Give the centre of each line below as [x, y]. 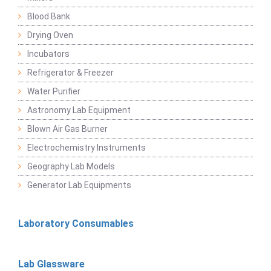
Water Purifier [54, 91]
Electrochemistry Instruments [87, 147]
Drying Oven [50, 35]
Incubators [48, 54]
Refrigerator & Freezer [70, 72]
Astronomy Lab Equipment [79, 110]
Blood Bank [49, 16]
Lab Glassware [51, 264]
